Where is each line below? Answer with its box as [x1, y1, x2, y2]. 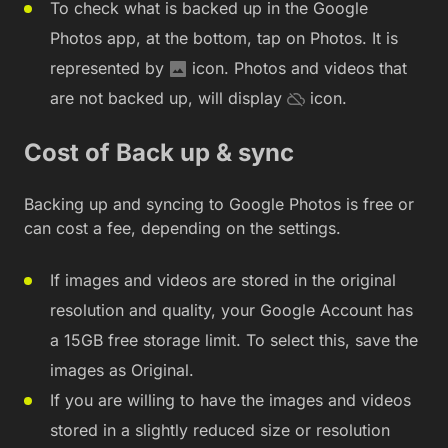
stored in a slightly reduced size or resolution [50, 419, 390, 440]
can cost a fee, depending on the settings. [24, 217, 341, 238]
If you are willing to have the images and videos [50, 389, 411, 410]
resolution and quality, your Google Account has [50, 299, 413, 320]
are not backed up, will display [50, 87, 287, 108]
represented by [50, 57, 169, 78]
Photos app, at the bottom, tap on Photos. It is [50, 27, 398, 48]
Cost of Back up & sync [24, 137, 294, 167]
